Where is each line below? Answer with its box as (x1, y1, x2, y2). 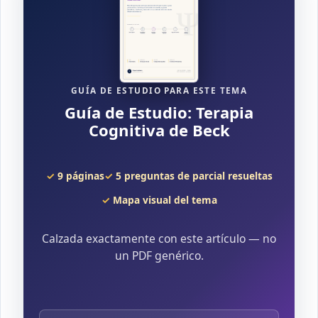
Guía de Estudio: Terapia (65, 101, 253, 123)
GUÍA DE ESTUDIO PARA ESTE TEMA (70, 84, 248, 96)
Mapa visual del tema (112, 192, 217, 207)
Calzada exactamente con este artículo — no (42, 230, 276, 246)
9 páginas (57, 168, 104, 182)
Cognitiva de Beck (88, 119, 230, 141)
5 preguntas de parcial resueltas (115, 168, 273, 182)
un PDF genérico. (114, 247, 204, 263)
